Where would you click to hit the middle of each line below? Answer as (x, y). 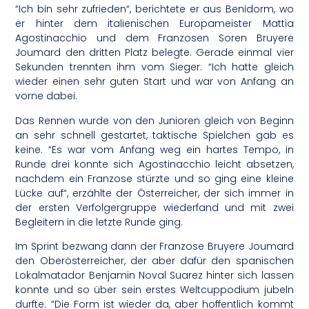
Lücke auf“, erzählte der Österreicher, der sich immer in (154, 193)
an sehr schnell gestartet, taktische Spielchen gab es (154, 135)
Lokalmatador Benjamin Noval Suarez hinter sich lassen (154, 276)
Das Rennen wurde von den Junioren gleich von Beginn (154, 120)
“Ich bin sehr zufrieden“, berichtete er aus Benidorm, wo (154, 9)
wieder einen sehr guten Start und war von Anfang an (154, 82)
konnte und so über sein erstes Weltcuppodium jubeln (154, 290)
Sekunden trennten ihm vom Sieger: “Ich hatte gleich (154, 67)
